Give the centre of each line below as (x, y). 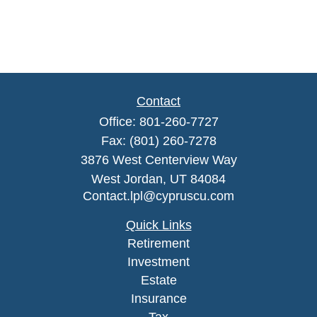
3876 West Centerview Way (158, 160)
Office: (119, 122)
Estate (158, 280)
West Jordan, (129, 179)
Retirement (158, 243)
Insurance (158, 299)
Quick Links (158, 225)
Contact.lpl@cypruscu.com (158, 196)
